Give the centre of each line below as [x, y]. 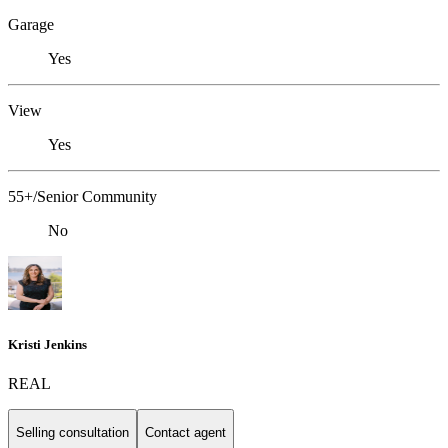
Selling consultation [72, 433]
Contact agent [185, 433]
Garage [31, 25]
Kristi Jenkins [47, 344]
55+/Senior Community [82, 197]
